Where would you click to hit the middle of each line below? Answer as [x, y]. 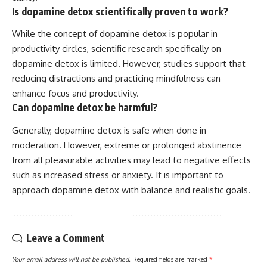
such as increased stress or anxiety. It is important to [118, 175]
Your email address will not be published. [71, 259]
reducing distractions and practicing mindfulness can [116, 79]
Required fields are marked [171, 259]
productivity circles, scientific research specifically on [117, 49]
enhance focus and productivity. [75, 94]
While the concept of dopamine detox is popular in [115, 34]
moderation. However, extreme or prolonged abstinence [127, 145]
